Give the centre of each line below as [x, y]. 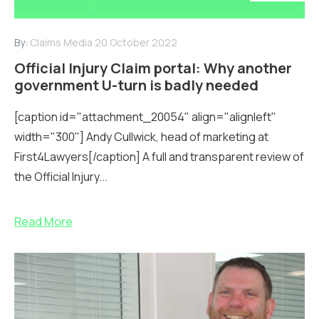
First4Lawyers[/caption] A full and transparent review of [159, 156]
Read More [43, 221]
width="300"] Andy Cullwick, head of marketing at [141, 136]
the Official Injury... [61, 176]
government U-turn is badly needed [136, 85]
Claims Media [61, 42]
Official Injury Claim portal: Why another [153, 68]
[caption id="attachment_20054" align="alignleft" [145, 116]
